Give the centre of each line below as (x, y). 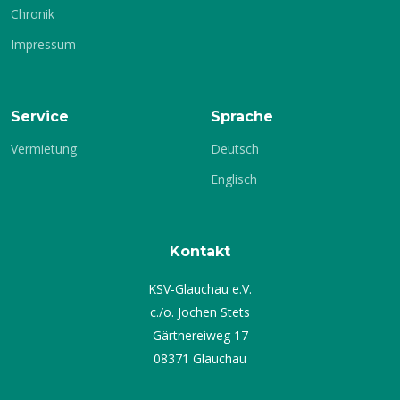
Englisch (234, 179)
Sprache (242, 117)
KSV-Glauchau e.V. (200, 289)
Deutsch (235, 149)
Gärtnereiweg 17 (200, 335)
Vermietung (44, 149)
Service (40, 117)
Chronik (33, 14)
